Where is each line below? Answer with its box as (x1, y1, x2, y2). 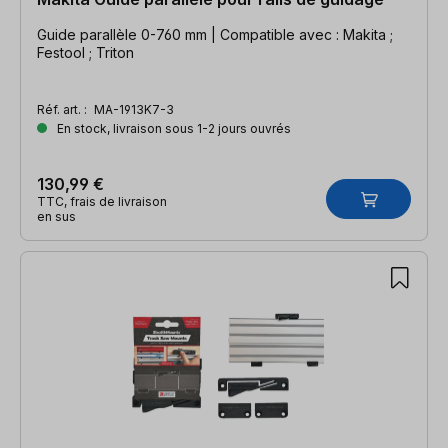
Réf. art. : (37, 101, 90, 117)
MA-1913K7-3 (94, 101, 174, 117)
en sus (37, 208, 76, 224)
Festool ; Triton (37, 43, 134, 61)
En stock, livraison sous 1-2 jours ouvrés (54, 120, 291, 136)
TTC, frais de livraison (37, 193, 167, 209)
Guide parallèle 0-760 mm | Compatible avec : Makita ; (37, 25, 393, 43)
